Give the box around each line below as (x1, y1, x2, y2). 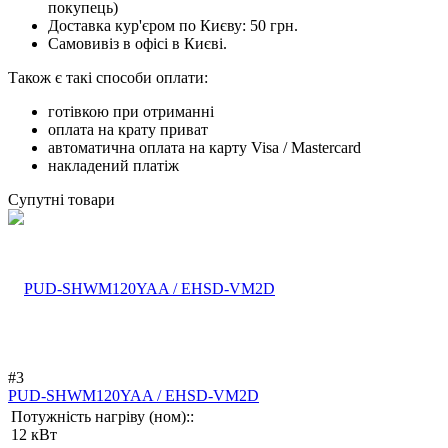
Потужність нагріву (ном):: (11, 407, 194, 425)
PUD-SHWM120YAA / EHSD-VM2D (8, 386, 259, 404)
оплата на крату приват (48, 120, 208, 138)
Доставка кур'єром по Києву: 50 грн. (48, 16, 298, 34)
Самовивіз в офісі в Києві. (48, 34, 227, 52)
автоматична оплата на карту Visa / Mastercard (48, 138, 361, 156)
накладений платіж (48, 156, 179, 174)
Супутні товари (8, 190, 115, 208)
